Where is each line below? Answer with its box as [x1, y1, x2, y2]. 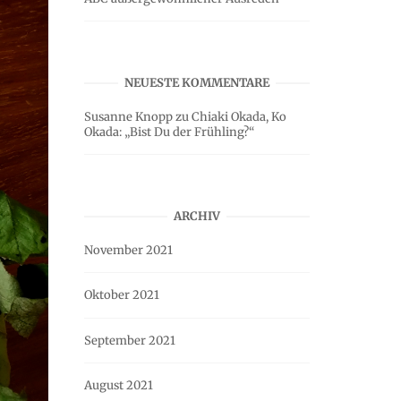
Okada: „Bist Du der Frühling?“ [84, 124, 254, 140]
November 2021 [84, 242, 173, 258]
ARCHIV [174, 209, 220, 225]
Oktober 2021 [84, 287, 159, 303]
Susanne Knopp [84, 108, 173, 124]
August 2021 [84, 378, 153, 394]
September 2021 [84, 332, 175, 348]
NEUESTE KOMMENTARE [124, 75, 269, 91]
